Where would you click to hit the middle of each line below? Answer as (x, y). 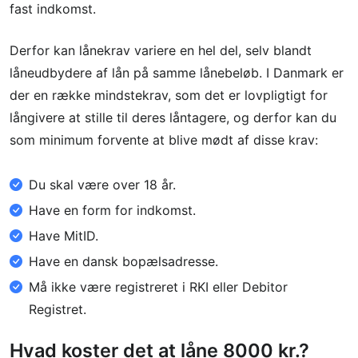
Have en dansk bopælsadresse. (123, 261)
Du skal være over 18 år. (102, 184)
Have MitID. (64, 235)
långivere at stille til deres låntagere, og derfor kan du (173, 117)
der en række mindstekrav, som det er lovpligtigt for (169, 95)
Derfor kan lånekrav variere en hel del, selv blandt (161, 50)
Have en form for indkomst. (112, 210)
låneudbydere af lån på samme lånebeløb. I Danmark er (177, 72)
